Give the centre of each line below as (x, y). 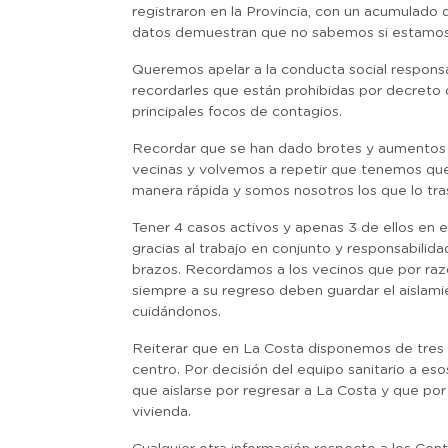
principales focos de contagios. (237, 112)
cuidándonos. (176, 312)
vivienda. (161, 412)
